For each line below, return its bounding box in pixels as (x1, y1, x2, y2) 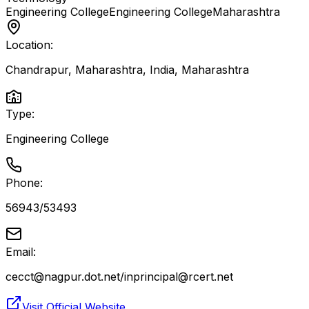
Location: (6, 38, 53, 52)
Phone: (6, 176, 43, 190)
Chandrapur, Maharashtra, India (6, 63, 175, 77)
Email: (6, 245, 36, 259)
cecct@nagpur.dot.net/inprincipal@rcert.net (6, 270, 233, 283)
